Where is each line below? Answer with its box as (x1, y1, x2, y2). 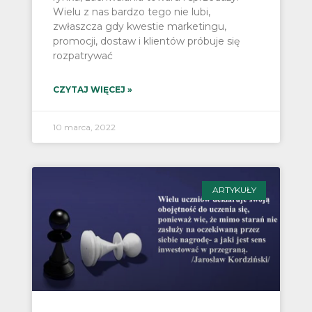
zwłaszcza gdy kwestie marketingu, (52, 20, 226, 33)
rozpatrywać (52, 49, 113, 63)
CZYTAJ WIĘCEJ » (52, 84, 132, 95)
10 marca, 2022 (52, 122, 116, 133)
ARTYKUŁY (212, 185, 256, 196)
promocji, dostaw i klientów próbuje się (52, 35, 240, 48)
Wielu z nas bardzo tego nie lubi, (52, 6, 210, 19)
